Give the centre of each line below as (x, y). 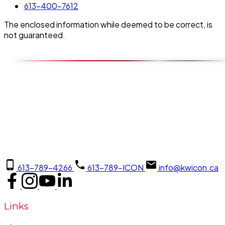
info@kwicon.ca (189, 167)
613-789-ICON (116, 167)
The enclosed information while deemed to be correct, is (108, 24)
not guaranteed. (35, 35)
